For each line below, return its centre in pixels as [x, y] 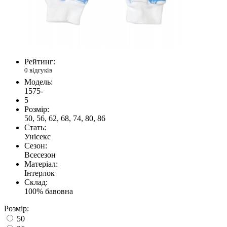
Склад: [36, 182]
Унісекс [37, 137]
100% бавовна [49, 192]
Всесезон [40, 155]
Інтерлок [40, 173]
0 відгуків [38, 70]
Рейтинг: [40, 61]
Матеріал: [41, 164]
